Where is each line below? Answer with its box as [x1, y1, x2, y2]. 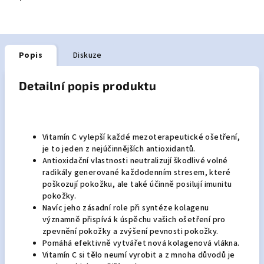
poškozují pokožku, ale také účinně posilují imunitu [42, 179, 232, 190]
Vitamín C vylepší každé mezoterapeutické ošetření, [42, 131, 240, 143]
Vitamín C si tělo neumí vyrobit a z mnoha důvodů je [42, 249, 235, 261]
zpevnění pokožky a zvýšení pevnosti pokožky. [42, 226, 220, 237]
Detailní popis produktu [19, 78, 157, 93]
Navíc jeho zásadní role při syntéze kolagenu [42, 202, 209, 214]
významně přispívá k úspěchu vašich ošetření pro [42, 214, 226, 226]
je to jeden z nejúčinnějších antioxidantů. [42, 143, 196, 155]
